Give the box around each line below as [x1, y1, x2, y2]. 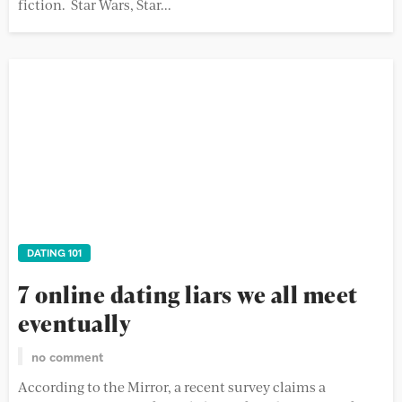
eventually [18, 308, 131, 340]
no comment [31, 347, 103, 366]
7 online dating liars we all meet [18, 279, 358, 311]
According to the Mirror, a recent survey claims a [18, 377, 326, 397]
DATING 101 [27, 245, 82, 261]
